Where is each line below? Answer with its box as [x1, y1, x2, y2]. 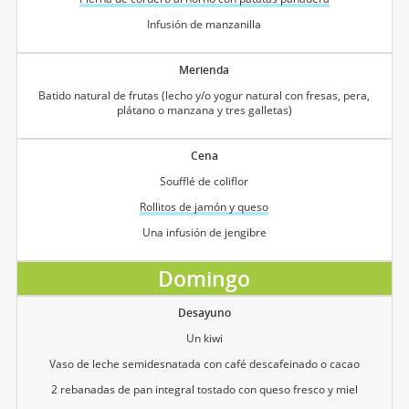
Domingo [158, 263, 251, 293]
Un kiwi [185, 330, 223, 346]
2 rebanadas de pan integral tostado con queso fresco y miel [50, 381, 358, 397]
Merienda [179, 61, 230, 78]
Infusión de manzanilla [147, 16, 262, 32]
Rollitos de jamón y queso [140, 198, 269, 215]
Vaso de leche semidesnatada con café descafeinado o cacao [48, 355, 360, 372]
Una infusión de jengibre [142, 224, 267, 240]
